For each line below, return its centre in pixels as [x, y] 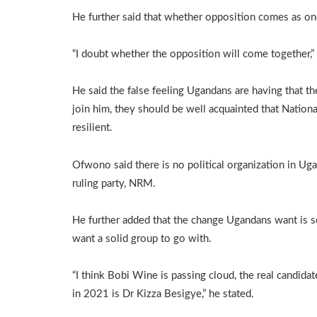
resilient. [92, 128]
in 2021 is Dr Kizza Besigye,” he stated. [163, 294]
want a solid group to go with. [142, 238]
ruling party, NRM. [114, 183]
